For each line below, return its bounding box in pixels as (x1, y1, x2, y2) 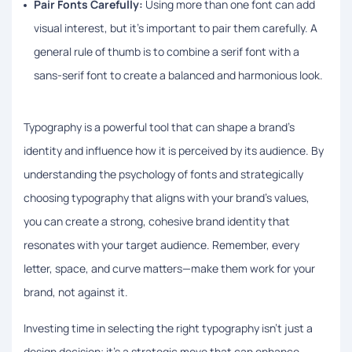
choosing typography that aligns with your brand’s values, (24, 189, 310, 205)
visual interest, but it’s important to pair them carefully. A (34, 20, 317, 35)
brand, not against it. (24, 284, 128, 299)
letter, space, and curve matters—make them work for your (24, 260, 315, 276)
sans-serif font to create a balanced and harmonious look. (34, 67, 323, 82)
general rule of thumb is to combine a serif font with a (34, 43, 299, 59)
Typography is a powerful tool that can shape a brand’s (24, 119, 295, 134)
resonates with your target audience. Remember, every (24, 236, 299, 252)
